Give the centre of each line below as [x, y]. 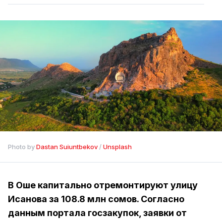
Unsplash [117, 147]
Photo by [22, 147]
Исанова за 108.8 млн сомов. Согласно [96, 199]
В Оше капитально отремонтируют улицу [103, 185]
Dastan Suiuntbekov [67, 147]
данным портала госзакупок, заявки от [97, 213]
